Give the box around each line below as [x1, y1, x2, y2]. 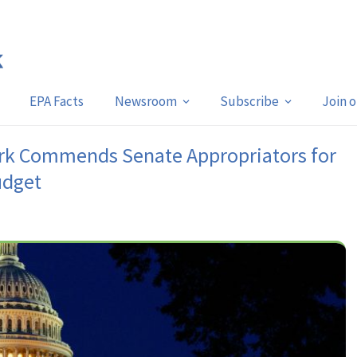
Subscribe [219, 92, 279, 110]
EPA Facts [29, 92, 84, 110]
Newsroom [114, 92, 177, 110]
